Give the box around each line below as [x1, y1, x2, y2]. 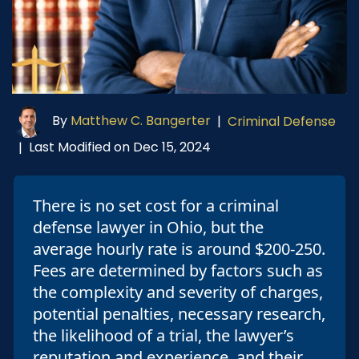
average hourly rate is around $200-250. [33, 237, 325, 260]
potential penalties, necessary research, [33, 302, 325, 325]
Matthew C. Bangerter [71, 111, 211, 131]
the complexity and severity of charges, [33, 280, 323, 303]
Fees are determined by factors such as [33, 259, 323, 281]
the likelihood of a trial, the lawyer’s [33, 324, 294, 346]
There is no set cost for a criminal [33, 194, 279, 216]
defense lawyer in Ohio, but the [33, 216, 264, 238]
